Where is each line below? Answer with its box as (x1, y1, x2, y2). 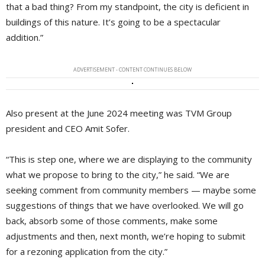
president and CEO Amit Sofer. (6, 122, 130, 134)
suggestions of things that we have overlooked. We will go (6, 199, 244, 211)
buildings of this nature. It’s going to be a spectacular (6, 15, 221, 28)
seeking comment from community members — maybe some (6, 183, 256, 196)
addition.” (6, 31, 43, 43)
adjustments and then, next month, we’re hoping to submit (6, 230, 245, 242)
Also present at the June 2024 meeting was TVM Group (6, 106, 232, 119)
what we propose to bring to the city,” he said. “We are (6, 168, 230, 180)
